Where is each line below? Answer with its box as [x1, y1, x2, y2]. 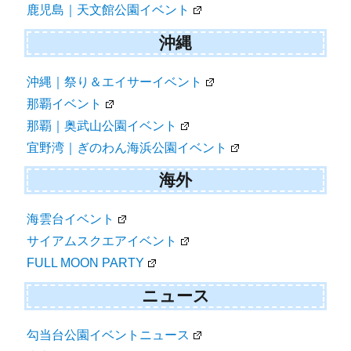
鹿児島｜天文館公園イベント [27, 3, 190, 17]
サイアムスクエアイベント [27, 234, 178, 248]
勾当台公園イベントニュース [27, 327, 190, 342]
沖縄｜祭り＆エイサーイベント [27, 74, 203, 89]
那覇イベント [27, 96, 103, 110]
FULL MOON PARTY [27, 256, 145, 270]
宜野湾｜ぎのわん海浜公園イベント [27, 140, 228, 154]
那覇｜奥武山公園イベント [27, 118, 178, 132]
